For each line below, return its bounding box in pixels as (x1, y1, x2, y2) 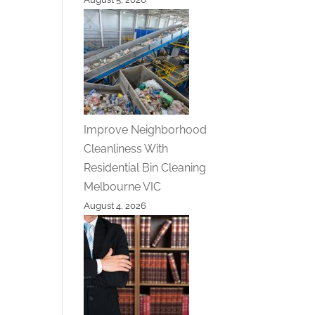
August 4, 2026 (84, 200, 147, 211)
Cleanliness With (84, 141, 169, 155)
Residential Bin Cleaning (84, 160, 207, 174)
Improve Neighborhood (84, 122, 207, 136)
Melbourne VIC (84, 179, 162, 193)
